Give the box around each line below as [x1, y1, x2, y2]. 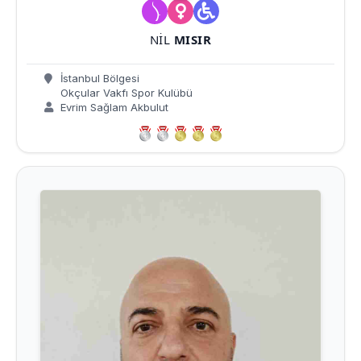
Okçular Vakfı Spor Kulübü [57, 86, 193, 100]
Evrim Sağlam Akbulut [57, 101, 168, 114]
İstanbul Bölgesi [57, 72, 139, 85]
